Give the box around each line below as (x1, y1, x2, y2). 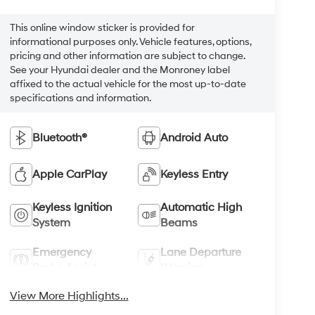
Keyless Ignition (32, 200, 112, 214)
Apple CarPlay (32, 167, 107, 181)
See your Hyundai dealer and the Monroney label (9, 64, 230, 77)
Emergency (32, 245, 91, 259)
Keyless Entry (160, 167, 229, 181)
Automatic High (160, 200, 243, 214)
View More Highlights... (9, 288, 129, 303)
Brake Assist (32, 260, 96, 275)
